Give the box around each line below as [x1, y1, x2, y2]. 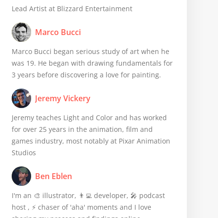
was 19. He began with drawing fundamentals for [12, 58, 173, 68]
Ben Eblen [35, 171, 72, 182]
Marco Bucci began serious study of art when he [12, 47, 169, 56]
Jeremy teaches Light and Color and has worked [12, 113, 167, 122]
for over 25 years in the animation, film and [12, 125, 153, 134]
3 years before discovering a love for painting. [12, 70, 161, 79]
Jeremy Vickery [35, 93, 91, 104]
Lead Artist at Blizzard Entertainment [12, 4, 132, 13]
